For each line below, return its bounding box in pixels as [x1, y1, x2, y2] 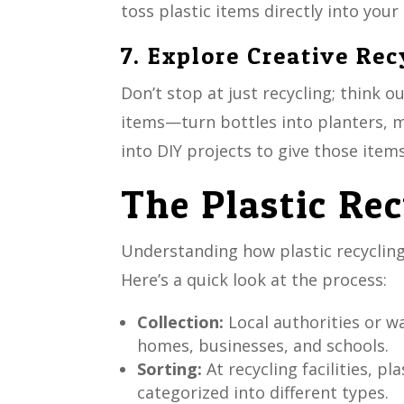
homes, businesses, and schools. [137, 335, 390, 357]
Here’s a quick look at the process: [121, 269, 388, 291]
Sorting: [137, 358, 203, 381]
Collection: [137, 311, 225, 334]
